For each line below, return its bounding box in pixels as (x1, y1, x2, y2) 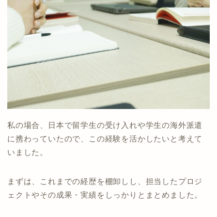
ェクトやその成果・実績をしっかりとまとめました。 (7, 190, 203, 199)
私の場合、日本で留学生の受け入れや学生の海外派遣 (7, 121, 203, 129)
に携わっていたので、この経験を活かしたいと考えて (7, 134, 203, 143)
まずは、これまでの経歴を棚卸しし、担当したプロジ (7, 177, 203, 186)
